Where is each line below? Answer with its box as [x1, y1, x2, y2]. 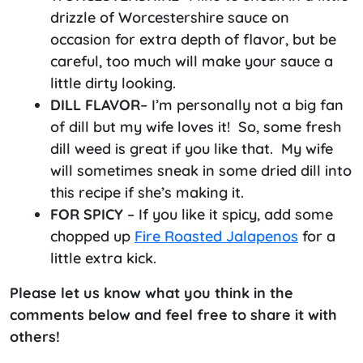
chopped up [50, 226, 135, 246]
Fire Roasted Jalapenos [135, 226, 298, 246]
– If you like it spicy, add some [123, 204, 333, 224]
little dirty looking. [50, 73, 176, 92]
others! [10, 327, 60, 346]
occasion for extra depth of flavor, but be [50, 29, 336, 49]
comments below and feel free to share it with [10, 305, 337, 324]
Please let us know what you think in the [10, 283, 293, 302]
